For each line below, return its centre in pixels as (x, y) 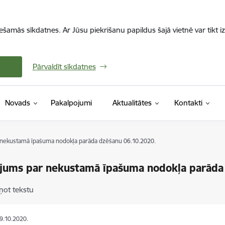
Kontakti (188, 103)
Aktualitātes (132, 103)
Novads (17, 103)
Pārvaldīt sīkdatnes (64, 67)
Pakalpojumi (71, 103)
